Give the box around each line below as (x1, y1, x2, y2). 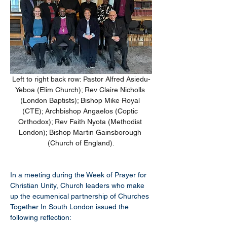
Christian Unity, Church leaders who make (10, 181, 146, 190)
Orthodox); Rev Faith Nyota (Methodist (18, 118, 144, 126)
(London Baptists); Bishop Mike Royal (20, 96, 142, 104)
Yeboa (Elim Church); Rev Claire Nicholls (15, 86, 147, 94)
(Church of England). (48, 139, 115, 147)
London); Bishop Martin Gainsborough (19, 128, 143, 136)
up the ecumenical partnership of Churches (10, 192, 151, 200)
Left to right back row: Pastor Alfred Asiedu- (12, 75, 150, 83)
